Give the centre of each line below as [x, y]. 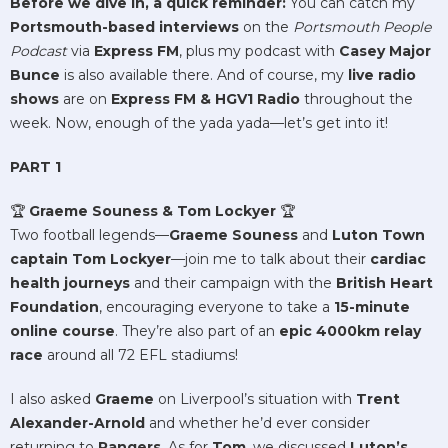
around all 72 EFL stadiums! [142, 354]
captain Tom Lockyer [90, 258]
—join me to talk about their [270, 258]
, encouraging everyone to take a [216, 306]
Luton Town [378, 234]
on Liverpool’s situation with [255, 398]
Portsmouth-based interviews [124, 26]
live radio [382, 74]
